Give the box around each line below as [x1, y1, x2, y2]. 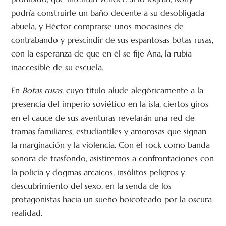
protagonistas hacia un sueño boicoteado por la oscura [11, 194, 212, 205]
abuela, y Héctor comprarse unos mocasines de [11, 21, 184, 32]
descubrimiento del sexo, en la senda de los [11, 181, 172, 191]
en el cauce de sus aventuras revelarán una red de [11, 112, 195, 123]
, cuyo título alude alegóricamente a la [62, 85, 204, 96]
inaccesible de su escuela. [11, 62, 104, 73]
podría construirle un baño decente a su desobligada [11, 8, 205, 18]
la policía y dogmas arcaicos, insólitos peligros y [11, 167, 185, 178]
